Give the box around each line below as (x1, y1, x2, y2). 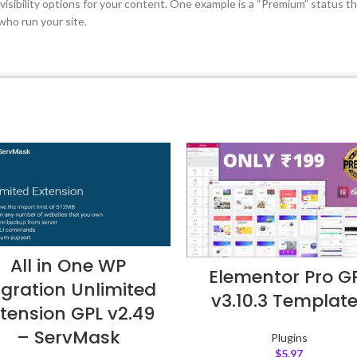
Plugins (270, 330, 308, 344)
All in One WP (10, 253, 126, 279)
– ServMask (16, 325, 120, 351)
